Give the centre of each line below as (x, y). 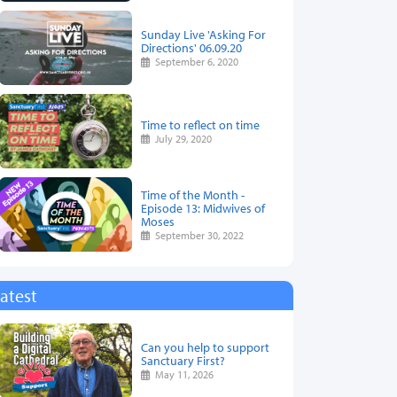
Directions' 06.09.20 (191, 48)
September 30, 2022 (197, 235)
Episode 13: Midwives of (203, 207)
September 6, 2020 (195, 62)
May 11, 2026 (182, 375)
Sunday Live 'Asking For (203, 35)
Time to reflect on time (200, 124)
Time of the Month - (193, 194)
